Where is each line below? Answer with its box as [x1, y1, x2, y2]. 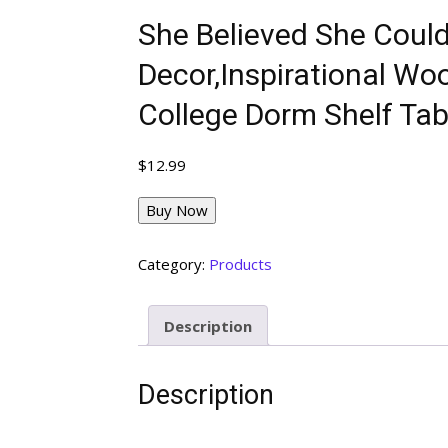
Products [209, 254, 272, 275]
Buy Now [146, 200, 208, 221]
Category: [138, 254, 209, 275]
